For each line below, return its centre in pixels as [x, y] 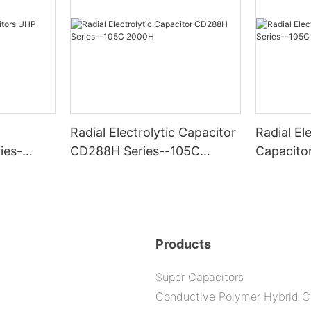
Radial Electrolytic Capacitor [153, 133]
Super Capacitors [200, 277]
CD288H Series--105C [135, 151]
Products [183, 244]
